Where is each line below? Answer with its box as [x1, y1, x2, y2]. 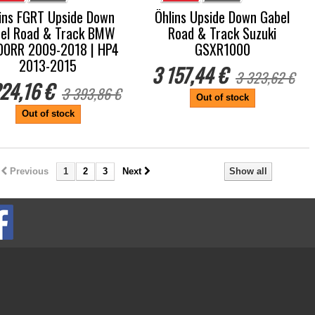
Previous [9, 166, 49, 176]
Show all [229, 166, 267, 176]
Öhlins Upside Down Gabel [155, 6, 290, 27]
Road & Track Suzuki [168, 22, 276, 44]
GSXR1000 [194, 39, 250, 60]
